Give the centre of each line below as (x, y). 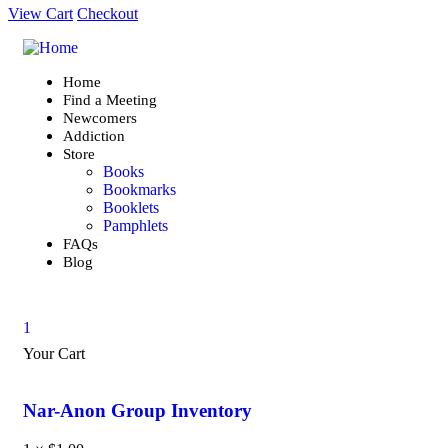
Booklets (131, 208)
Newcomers (100, 118)
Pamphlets (135, 226)
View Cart (40, 14)
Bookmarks (139, 190)
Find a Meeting (110, 100)
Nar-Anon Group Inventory (137, 411)
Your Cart (54, 354)
